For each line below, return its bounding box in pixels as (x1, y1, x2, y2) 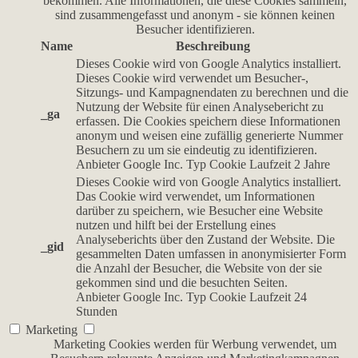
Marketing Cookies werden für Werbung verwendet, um (54, 336, 336, 351)
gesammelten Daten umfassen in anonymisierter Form (76, 246, 346, 261)
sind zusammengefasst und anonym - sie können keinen (55, 7, 335, 22)
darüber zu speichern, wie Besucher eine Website (76, 203, 323, 217)
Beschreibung (175, 38, 250, 53)
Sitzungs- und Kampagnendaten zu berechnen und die (76, 85, 348, 99)
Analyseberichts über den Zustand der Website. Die (76, 232, 335, 246)
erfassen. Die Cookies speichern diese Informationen (76, 113, 340, 128)
